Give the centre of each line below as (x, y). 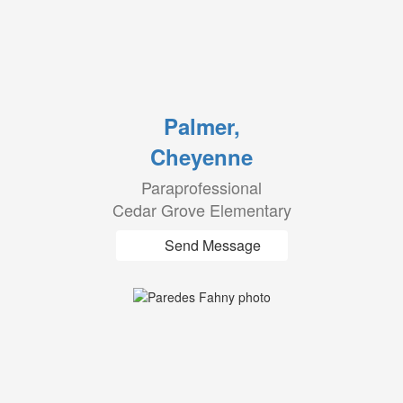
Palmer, (201, 126)
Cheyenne (201, 157)
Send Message (212, 245)
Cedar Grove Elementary (201, 210)
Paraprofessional (201, 187)
